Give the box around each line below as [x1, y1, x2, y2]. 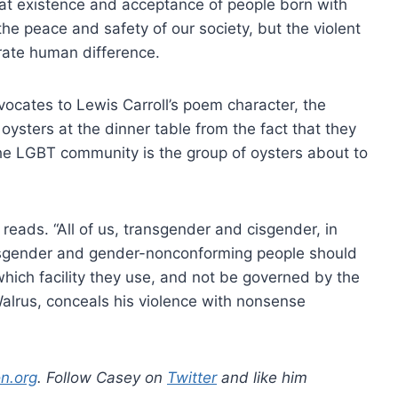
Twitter [167, 369, 217, 387]
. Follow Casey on [37, 369, 167, 387]
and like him [217, 369, 307, 387]
